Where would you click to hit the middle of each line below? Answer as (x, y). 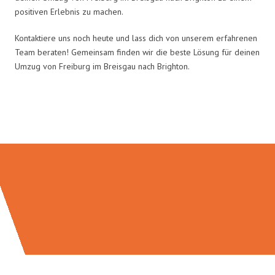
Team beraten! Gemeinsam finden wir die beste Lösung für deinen (137, 52)
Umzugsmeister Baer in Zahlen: (137, 118)
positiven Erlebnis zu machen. (69, 11)
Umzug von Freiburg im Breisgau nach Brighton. (102, 66)
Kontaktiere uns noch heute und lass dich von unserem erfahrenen (136, 38)
